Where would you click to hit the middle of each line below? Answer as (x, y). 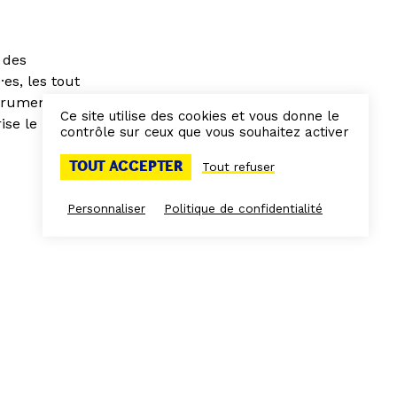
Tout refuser (238, 167)
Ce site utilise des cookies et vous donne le (200, 116)
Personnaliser (106, 208)
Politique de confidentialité (243, 208)
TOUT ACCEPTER (126, 167)
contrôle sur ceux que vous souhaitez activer (205, 132)
